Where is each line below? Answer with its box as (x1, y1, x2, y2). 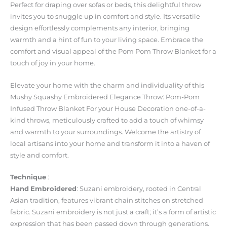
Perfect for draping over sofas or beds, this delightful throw (10, 1, 201, 9)
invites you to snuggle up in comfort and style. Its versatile (10, 13, 200, 21)
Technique (10, 173, 46, 181)
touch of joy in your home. (10, 59, 95, 67)
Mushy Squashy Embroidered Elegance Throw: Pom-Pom (10, 93, 200, 101)
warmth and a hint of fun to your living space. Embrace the (10, 36, 203, 44)
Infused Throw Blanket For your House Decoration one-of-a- (10, 104, 206, 112)
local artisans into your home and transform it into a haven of (10, 139, 210, 147)
